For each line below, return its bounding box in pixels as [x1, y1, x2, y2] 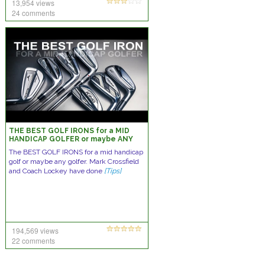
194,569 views [11, 225, 59, 235]
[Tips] [104, 167, 121, 175]
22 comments [11, 235, 55, 245]
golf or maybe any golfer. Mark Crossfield [8, 157, 139, 166]
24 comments [11, 8, 55, 18]
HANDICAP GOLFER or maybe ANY [8, 135, 133, 143]
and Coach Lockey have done [8, 167, 104, 175]
